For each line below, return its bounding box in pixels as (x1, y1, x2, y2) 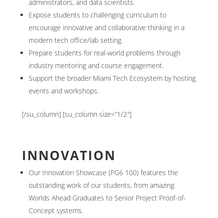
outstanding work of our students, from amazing (28, 181, 174, 190)
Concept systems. (28, 206, 83, 215)
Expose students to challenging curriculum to (28, 10, 166, 19)
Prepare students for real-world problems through (28, 48, 181, 57)
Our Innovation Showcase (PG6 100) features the (28, 168, 178, 177)
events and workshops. (28, 86, 99, 95)
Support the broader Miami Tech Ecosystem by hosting (28, 73, 196, 83)
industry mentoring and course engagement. (28, 61, 163, 70)
